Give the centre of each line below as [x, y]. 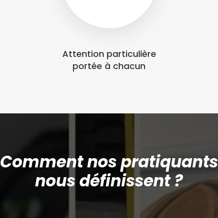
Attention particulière [109, 54]
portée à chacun [109, 66]
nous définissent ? [109, 181]
